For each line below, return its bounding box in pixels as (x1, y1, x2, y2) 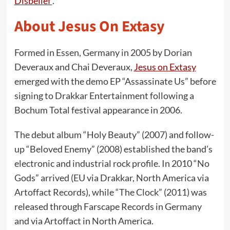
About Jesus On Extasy (14, 15, 165, 37)
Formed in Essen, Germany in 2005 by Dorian (14, 46, 192, 58)
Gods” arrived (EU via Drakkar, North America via (14, 171, 209, 183)
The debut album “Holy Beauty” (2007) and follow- (14, 128, 214, 140)
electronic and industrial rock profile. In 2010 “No (14, 157, 209, 169)
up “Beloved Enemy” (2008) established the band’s (14, 143, 213, 155)
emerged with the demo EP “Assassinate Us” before (14, 75, 216, 87)
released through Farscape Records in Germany (14, 200, 202, 212)
